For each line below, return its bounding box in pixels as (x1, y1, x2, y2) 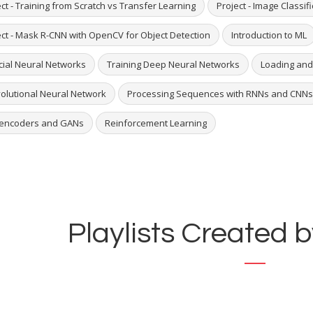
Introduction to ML (231, 29, 307, 42)
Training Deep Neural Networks (106, 58, 240, 71)
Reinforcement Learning (104, 117, 207, 130)
